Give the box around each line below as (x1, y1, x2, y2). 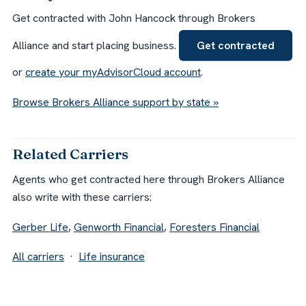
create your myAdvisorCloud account (25, 64, 201, 79)
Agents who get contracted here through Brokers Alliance (12, 171, 285, 186)
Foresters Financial (169, 219, 260, 234)
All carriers (12, 249, 64, 264)
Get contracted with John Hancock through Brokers (12, 10, 255, 25)
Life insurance (79, 249, 145, 264)
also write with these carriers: (12, 189, 152, 204)
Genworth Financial (74, 219, 164, 234)
